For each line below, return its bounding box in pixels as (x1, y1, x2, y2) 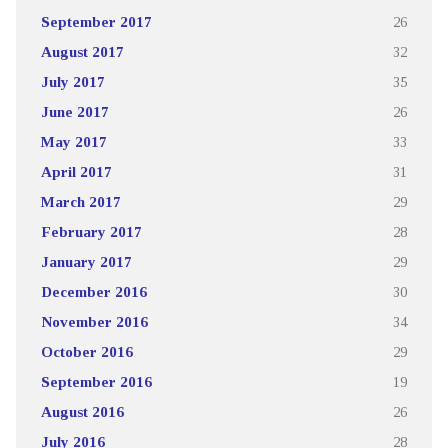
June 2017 (40, 103, 109, 121)
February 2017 (40, 223, 142, 241)
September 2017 (40, 13, 152, 31)
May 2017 (40, 133, 107, 151)
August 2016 (40, 403, 124, 421)
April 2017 (40, 163, 112, 181)
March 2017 (40, 193, 121, 211)
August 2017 (40, 43, 124, 61)
